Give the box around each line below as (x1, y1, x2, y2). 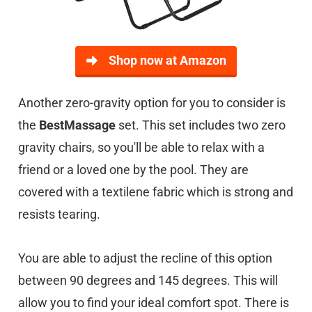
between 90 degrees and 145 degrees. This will (18, 273, 278, 288)
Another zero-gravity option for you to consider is (18, 95, 286, 110)
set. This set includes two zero (118, 118, 286, 132)
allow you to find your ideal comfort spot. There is (18, 295, 289, 310)
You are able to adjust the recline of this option (18, 251, 272, 265)
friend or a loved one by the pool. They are (18, 162, 249, 177)
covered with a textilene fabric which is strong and (18, 185, 293, 199)
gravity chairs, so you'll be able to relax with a (18, 140, 265, 155)
